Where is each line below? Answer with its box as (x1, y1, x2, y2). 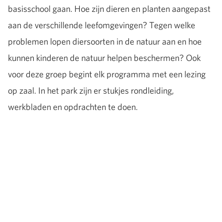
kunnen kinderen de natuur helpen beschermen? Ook (8, 52, 201, 63)
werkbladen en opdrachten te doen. (8, 101, 138, 112)
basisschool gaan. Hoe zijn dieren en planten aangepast (8, 2, 211, 14)
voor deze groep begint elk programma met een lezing (8, 68, 206, 80)
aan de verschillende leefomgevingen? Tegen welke (8, 19, 195, 31)
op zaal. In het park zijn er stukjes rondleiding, (8, 84, 174, 96)
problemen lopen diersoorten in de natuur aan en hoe (8, 35, 202, 47)
